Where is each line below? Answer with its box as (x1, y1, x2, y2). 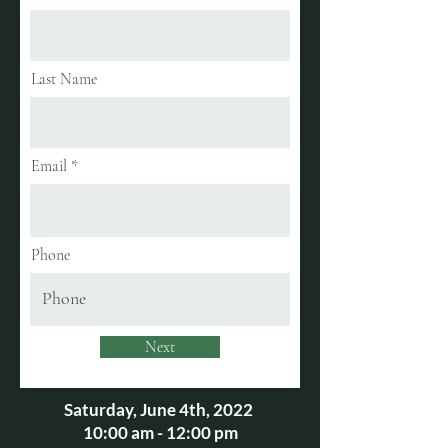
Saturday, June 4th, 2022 (64, 399, 256, 420)
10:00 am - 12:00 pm (82, 422, 238, 443)
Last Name (31, 69, 97, 89)
